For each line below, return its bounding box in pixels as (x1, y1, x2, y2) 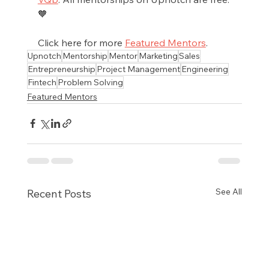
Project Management (96, 63, 180, 74)
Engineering (181, 63, 228, 74)
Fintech (27, 76, 56, 88)
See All (216, 186, 243, 197)
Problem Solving (57, 76, 123, 88)
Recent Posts (26, 186, 91, 201)
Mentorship (62, 50, 107, 61)
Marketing (138, 50, 178, 61)
